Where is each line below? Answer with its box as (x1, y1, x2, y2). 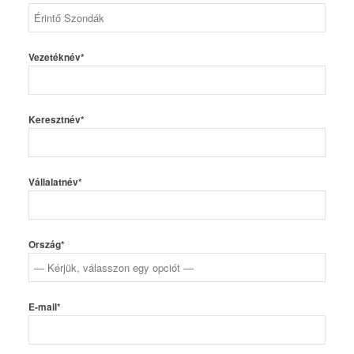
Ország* (28, 238, 65, 252)
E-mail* (28, 300, 61, 314)
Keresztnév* (28, 113, 85, 127)
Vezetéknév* (28, 51, 85, 65)
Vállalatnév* (28, 175, 82, 190)
